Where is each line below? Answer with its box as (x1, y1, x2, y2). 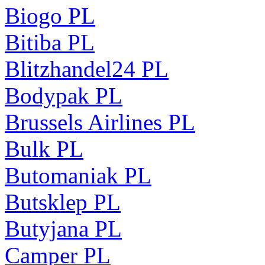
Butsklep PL (5, 189, 121, 215)
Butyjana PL (5, 215, 122, 241)
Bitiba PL (5, 29, 95, 55)
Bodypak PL (5, 82, 122, 108)
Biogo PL (5, 2, 95, 28)
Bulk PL (5, 135, 83, 161)
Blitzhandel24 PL (5, 56, 169, 82)
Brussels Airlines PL (5, 109, 195, 135)
